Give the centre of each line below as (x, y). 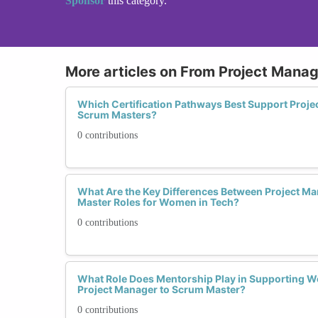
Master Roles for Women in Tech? (158, 202)
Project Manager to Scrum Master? (161, 289)
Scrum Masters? (117, 114)
